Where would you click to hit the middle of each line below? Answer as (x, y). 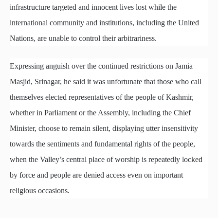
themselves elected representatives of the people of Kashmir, (102, 97)
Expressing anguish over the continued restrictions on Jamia (101, 66)
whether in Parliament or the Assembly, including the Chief (100, 113)
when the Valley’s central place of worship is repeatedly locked (106, 160)
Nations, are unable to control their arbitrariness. (83, 38)
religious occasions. (40, 191)
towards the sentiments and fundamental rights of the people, (102, 144)
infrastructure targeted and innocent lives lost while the (93, 7)
